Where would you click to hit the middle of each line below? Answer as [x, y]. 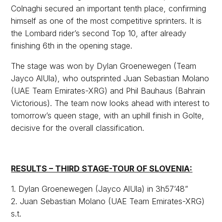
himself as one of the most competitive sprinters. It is [107, 21]
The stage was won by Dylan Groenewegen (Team [104, 66]
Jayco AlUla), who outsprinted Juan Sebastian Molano [110, 78]
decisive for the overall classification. [78, 128]
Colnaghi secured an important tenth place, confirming [109, 8]
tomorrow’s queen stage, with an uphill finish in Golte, [108, 115]
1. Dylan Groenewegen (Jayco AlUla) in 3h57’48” [100, 189]
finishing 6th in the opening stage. [72, 45]
